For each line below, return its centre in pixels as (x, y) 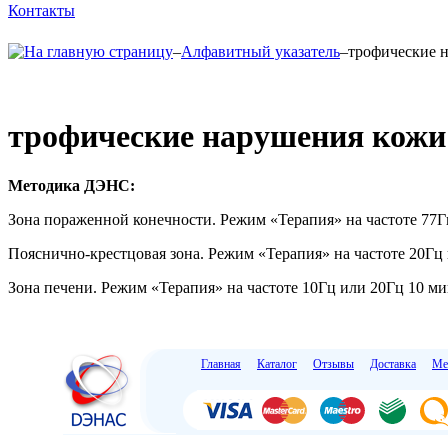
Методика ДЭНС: (71, 185)
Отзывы (333, 363)
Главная (221, 363)
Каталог (277, 363)
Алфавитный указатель (260, 51)
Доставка (393, 363)
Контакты (41, 10)
